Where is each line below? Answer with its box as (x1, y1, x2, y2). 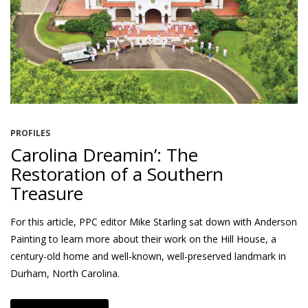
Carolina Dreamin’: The (10, 142, 198, 167)
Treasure (10, 180, 83, 206)
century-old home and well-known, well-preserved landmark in (10, 249, 286, 263)
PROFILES (10, 126, 50, 139)
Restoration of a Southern (10, 161, 223, 186)
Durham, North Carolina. (10, 266, 120, 280)
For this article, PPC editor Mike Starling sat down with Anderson (10, 214, 297, 228)
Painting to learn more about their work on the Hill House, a (10, 232, 276, 245)
